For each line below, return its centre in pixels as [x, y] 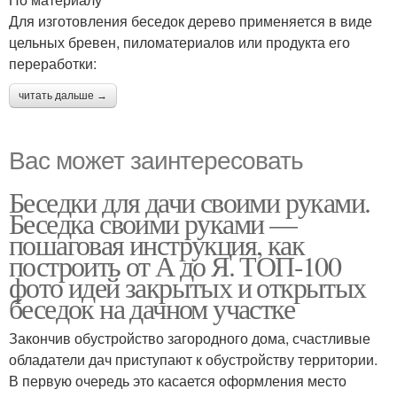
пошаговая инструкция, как [156, 244]
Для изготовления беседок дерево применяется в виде [191, 20]
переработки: [53, 63]
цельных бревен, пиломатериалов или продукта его [179, 42]
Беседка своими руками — [153, 222]
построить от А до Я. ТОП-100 [175, 265]
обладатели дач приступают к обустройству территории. [193, 359]
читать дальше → [63, 95]
